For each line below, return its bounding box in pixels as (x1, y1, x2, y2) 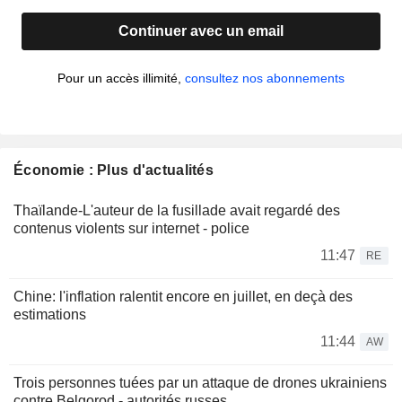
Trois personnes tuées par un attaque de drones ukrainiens (13, 375, 387, 391)
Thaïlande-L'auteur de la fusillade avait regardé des (13, 203, 340, 219)
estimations (13, 307, 86, 323)
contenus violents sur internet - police (13, 221, 249, 237)
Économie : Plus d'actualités (13, 162, 214, 179)
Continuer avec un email (118, 23, 284, 39)
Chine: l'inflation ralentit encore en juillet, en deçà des (13, 289, 353, 305)
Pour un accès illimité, (57, 71, 185, 86)
